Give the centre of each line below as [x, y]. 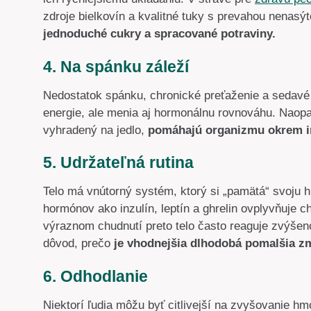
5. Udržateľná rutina [118, 163]
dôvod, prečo [78, 244]
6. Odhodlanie [95, 276]
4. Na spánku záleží [116, 67]
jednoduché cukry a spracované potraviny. [159, 34]
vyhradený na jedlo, [95, 130]
